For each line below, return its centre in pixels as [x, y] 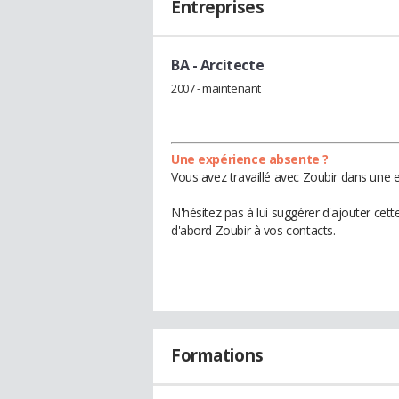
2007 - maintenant [216, 88]
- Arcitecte [227, 65]
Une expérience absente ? [250, 159]
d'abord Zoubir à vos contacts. [253, 230]
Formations [217, 355]
